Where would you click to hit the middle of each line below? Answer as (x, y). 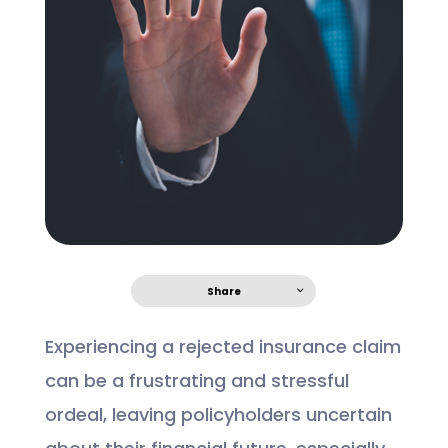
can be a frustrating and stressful (196, 383)
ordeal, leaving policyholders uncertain (218, 417)
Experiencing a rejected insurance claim (222, 349)
